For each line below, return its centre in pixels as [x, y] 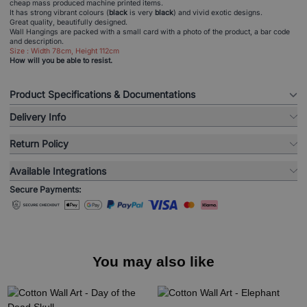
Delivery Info [38, 116]
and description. [38, 41]
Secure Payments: [46, 189]
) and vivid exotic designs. [219, 12]
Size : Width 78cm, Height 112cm [64, 51]
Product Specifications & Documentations [102, 95]
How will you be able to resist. [61, 60]
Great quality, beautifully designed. [69, 22]
